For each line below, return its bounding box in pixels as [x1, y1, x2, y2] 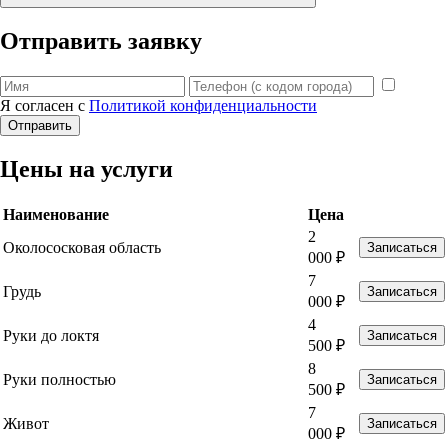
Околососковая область [3, 238, 161, 256]
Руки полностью [3, 370, 116, 388]
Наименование [3, 205, 109, 223]
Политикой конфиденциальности [89, 97, 317, 114]
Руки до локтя [3, 326, 99, 344]
